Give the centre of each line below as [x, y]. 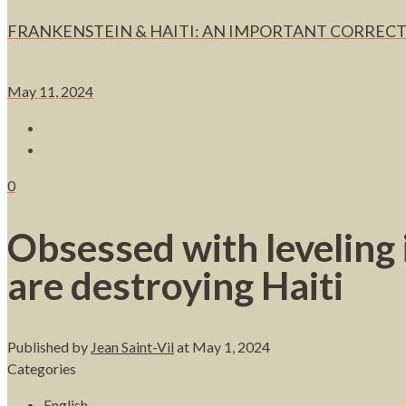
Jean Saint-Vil [132, 346]
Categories [42, 368]
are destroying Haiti [175, 286]
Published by [48, 346]
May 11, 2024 [50, 92]
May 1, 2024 [231, 346]
